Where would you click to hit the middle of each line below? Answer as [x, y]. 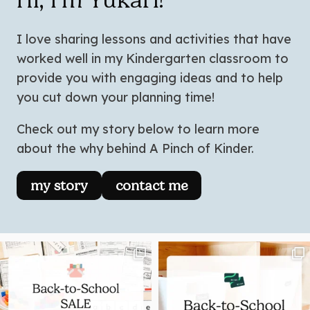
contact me [152, 186]
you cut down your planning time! [116, 98]
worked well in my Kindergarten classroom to [153, 59]
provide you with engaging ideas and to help [150, 78]
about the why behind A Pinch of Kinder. [135, 149]
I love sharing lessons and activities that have [154, 39]
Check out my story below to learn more [138, 129]
